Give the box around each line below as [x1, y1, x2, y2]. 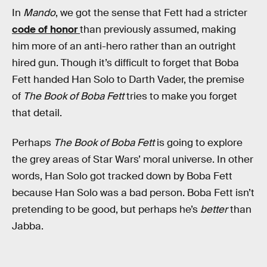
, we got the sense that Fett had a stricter [55, 7, 247, 20]
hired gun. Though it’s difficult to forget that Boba [12, 57, 239, 70]
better [200, 203, 228, 216]
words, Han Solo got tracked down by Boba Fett [12, 169, 232, 182]
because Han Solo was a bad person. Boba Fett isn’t [12, 186, 254, 199]
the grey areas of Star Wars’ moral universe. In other [12, 153, 253, 166]
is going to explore [154, 136, 243, 149]
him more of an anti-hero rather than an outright [12, 40, 236, 53]
